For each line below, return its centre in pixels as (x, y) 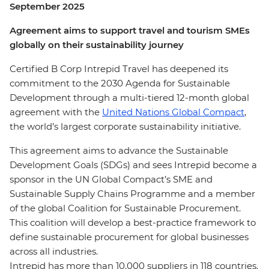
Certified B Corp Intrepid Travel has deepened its (119, 69)
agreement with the (56, 112)
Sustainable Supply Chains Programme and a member (132, 194)
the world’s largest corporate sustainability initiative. (126, 126)
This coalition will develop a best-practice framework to (133, 222)
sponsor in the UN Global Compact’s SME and (111, 179)
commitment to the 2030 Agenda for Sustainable (120, 83)
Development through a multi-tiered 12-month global (129, 98)
